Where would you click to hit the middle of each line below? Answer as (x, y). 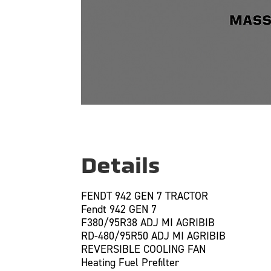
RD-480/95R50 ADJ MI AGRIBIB (154, 236)
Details (121, 165)
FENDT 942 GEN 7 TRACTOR (145, 196)
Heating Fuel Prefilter (130, 262)
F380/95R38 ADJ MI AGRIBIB (148, 222)
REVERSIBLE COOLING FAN (144, 249)
